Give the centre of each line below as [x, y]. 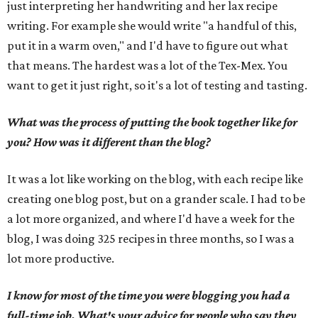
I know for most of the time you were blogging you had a [148, 295]
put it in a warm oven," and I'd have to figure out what [148, 45]
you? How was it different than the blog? [109, 142]
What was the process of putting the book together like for [152, 122]
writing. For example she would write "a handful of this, [152, 26]
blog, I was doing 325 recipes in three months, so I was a [151, 238]
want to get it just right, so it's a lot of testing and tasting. [157, 85]
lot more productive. [61, 258]
